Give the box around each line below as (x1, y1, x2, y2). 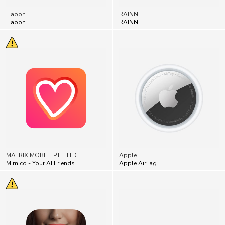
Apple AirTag (119, 137, 157, 146)
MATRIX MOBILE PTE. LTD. (6, 129, 78, 138)
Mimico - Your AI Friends (6, 137, 75, 146)
